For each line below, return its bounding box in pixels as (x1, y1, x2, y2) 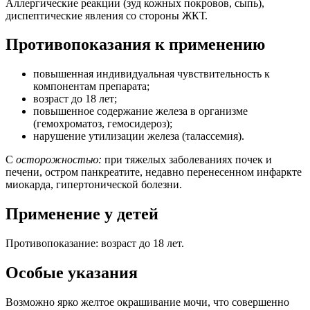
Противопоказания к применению (6, 35, 265, 54)
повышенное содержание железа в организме (33, 105, 248, 118)
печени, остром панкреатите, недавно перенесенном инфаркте (6, 166, 302, 179)
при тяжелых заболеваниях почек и (102, 154, 272, 166)
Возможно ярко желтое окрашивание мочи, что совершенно (6, 296, 289, 308)
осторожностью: (16, 154, 102, 166)
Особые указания (6, 264, 138, 282)
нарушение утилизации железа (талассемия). (33, 130, 244, 143)
